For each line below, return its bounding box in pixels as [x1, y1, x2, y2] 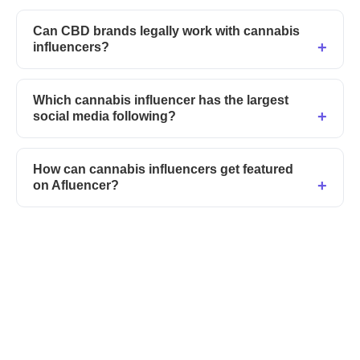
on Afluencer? [33, 178, 119, 193]
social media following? [33, 109, 176, 124]
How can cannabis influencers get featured [33, 162, 293, 177]
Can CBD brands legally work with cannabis [33, 24, 300, 39]
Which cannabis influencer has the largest [33, 93, 288, 108]
